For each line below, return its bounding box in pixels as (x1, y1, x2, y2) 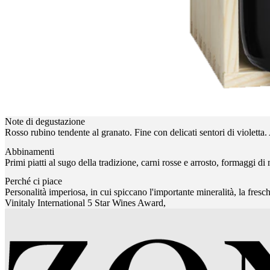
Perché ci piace (5, 175, 62, 186)
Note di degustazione (5, 116, 85, 127)
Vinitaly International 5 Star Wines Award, (5, 197, 166, 208)
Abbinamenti (5, 146, 54, 157)
